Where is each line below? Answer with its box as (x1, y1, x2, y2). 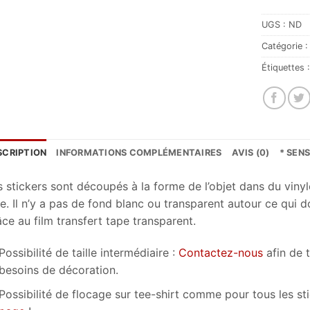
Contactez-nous (179, 246, 264, 260)
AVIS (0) (231, 147, 270, 158)
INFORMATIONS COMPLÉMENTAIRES (56, 147, 222, 158)
